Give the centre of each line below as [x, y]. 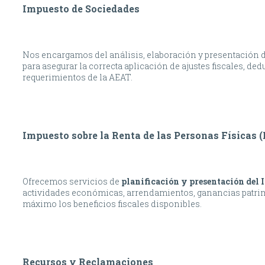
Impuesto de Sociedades [81, 9]
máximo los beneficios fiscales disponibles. [112, 204]
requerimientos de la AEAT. [77, 77]
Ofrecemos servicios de [72, 182]
